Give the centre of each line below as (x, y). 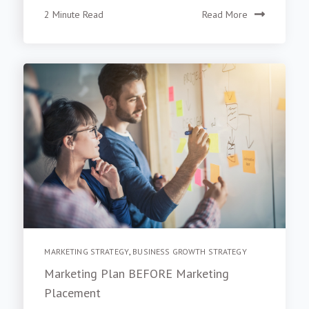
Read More (225, 14)
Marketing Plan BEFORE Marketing (137, 273)
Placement (73, 292)
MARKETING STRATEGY (87, 251)
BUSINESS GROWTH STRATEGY (190, 251)
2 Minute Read (74, 14)
